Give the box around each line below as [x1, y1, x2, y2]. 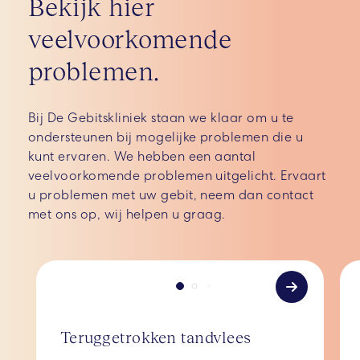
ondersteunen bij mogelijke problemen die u [28, 129, 304, 146]
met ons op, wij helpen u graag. [28, 206, 226, 223]
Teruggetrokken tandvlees [60, 327, 251, 347]
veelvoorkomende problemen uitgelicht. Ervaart [28, 167, 326, 185]
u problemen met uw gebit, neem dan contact [28, 186, 314, 204]
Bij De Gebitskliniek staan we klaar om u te [28, 109, 294, 127]
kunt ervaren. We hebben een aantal [28, 148, 256, 166]
